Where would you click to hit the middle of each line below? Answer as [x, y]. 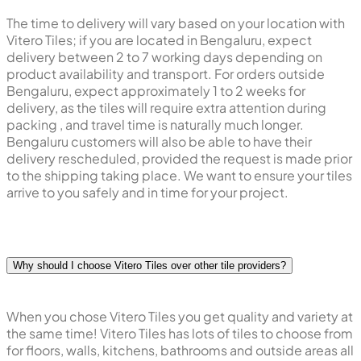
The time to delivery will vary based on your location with [176, 23]
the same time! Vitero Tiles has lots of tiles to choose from [180, 334]
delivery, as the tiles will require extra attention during [166, 107]
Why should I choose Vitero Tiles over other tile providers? [149, 266]
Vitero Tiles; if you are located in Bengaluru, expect [159, 39]
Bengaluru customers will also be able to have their [159, 141]
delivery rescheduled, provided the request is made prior [179, 158]
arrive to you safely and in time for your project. [147, 192]
